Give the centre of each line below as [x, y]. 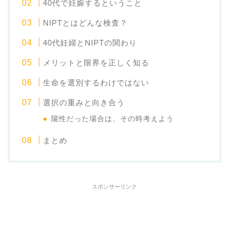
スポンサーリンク [114, 187]
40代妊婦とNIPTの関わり [90, 43]
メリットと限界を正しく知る [96, 63]
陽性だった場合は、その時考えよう [113, 119]
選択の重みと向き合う [84, 103]
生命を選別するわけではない [96, 83]
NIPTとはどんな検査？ [86, 23]
